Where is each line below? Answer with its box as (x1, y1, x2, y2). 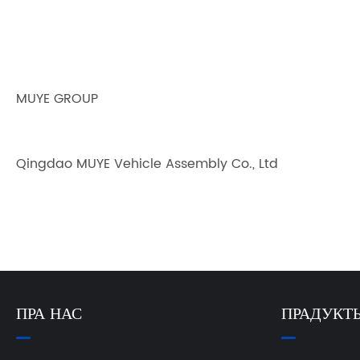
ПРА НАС (16, 301, 82, 329)
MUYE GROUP (16, 88, 98, 109)
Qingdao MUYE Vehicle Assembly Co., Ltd (16, 153, 278, 175)
